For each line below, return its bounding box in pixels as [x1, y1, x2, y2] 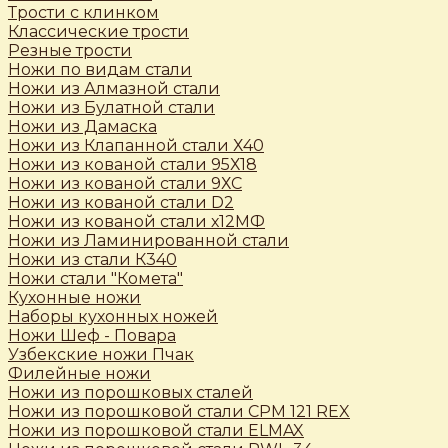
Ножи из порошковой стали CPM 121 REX [8, 402, 350, 422]
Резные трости [8, 41, 132, 61]
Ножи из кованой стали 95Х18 [8, 155, 257, 175]
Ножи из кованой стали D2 [8, 193, 234, 213]
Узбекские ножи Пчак [8, 345, 194, 365]
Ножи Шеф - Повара [8, 326, 176, 346]
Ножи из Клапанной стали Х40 [8, 136, 264, 156]
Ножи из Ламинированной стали [8, 231, 289, 251]
